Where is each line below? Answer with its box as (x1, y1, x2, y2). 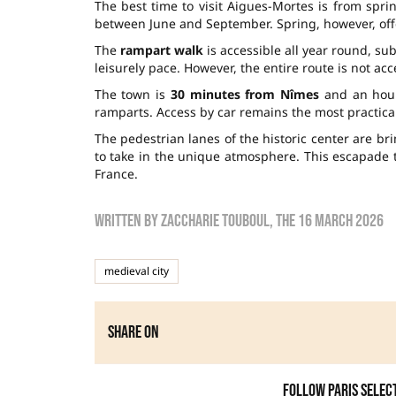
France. (94, 164, 138, 182)
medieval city (103, 263, 169, 278)
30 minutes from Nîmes (170, 85, 319, 103)
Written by (94, 209, 161, 232)
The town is (94, 85, 171, 103)
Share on (107, 321, 159, 343)
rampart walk (119, 41, 203, 58)
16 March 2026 (297, 209, 384, 232)
